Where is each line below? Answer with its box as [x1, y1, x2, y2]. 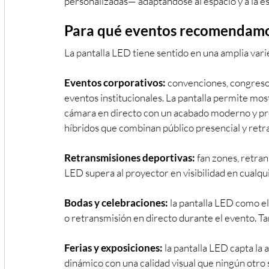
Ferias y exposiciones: [64, 241, 163, 254]
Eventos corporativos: [64, 76, 166, 89]
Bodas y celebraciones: [64, 196, 168, 209]
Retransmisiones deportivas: [64, 151, 195, 164]
